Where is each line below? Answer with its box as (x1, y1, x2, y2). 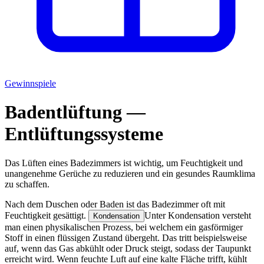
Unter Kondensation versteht (144, 210, 251, 220)
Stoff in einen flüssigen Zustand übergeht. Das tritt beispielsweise (5, 232, 247, 243)
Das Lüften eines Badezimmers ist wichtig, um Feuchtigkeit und (5, 157, 243, 168)
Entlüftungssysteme (5, 123, 163, 145)
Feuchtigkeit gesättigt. (5, 210, 88, 220)
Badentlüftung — (5, 101, 146, 123)
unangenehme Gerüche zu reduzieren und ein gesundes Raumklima (5, 168, 255, 179)
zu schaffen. (5, 179, 49, 189)
